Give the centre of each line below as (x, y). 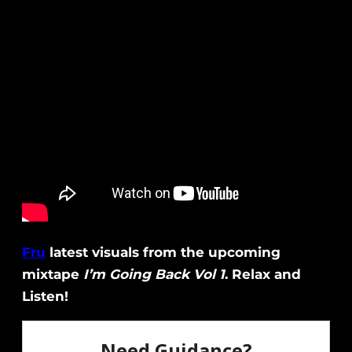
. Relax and (263, 275)
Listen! (45, 297)
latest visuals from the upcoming (163, 253)
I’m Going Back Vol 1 (154, 275)
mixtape (53, 275)
